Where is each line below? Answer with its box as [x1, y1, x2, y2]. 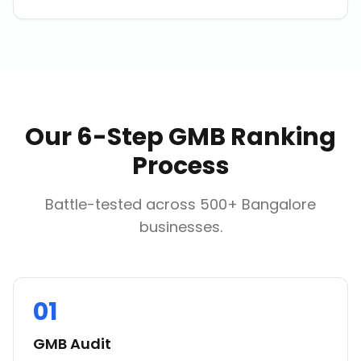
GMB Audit [33, 334, 111, 354]
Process [131, 149, 230, 183]
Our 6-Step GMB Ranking [25, 120, 336, 154]
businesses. [139, 217, 222, 237]
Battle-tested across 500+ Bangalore [45, 194, 316, 214]
